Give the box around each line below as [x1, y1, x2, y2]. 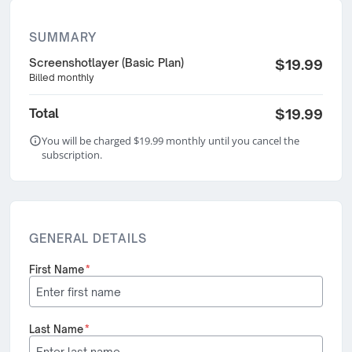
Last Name [29, 323, 83, 335]
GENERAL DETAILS [29, 231, 147, 246]
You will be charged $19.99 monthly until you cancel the [42, 134, 299, 148]
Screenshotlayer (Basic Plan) [29, 56, 184, 69]
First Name [29, 263, 84, 276]
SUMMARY [29, 30, 97, 45]
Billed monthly [29, 71, 94, 83]
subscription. [42, 148, 102, 162]
